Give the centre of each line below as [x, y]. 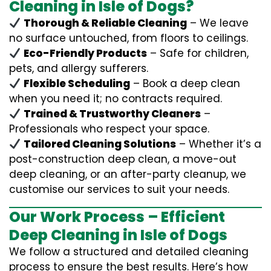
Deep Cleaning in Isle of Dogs [118, 235]
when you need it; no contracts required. [116, 99]
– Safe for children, [198, 53]
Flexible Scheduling [77, 83]
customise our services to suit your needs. [119, 189]
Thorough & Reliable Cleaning [106, 23]
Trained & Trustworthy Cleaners [113, 114]
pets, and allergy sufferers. [79, 68]
